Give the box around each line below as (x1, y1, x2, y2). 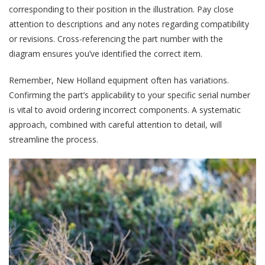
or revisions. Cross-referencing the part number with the (9, 33, 223, 44)
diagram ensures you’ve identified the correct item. (9, 47, 202, 59)
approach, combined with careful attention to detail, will (9, 118, 222, 130)
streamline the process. (9, 133, 98, 145)
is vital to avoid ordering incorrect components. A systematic (9, 104, 241, 115)
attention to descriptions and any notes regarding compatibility (9, 18, 249, 30)
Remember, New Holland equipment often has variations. (9, 74, 229, 86)
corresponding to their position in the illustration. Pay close (9, 3, 234, 15)
